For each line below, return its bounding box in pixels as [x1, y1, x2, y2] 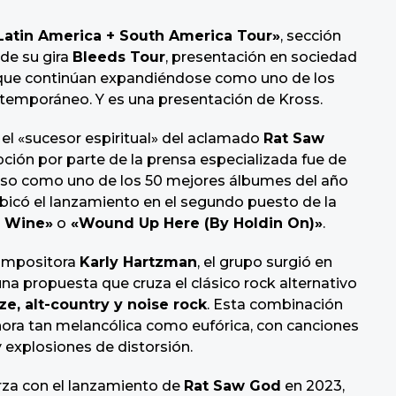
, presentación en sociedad [165, 49, 357, 66]
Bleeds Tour [72, 49, 165, 66]
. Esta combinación [207, 296, 343, 314]
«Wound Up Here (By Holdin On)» [66, 215, 323, 232]
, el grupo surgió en [197, 254, 332, 271]
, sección [280, 27, 341, 45]
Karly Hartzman [80, 254, 197, 271]
